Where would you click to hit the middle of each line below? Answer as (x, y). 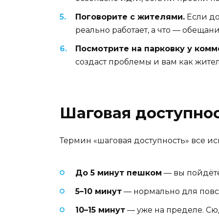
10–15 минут (100, 210)
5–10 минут (99, 192)
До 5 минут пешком (119, 173)
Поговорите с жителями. (130, 17)
